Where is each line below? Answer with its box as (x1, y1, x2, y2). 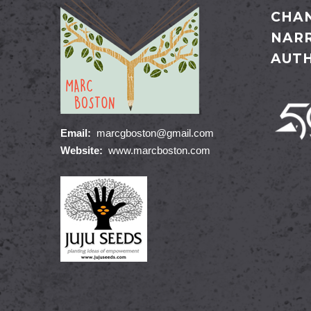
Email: (60, 127, 94, 139)
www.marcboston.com (103, 144, 210, 156)
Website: (60, 144, 103, 156)
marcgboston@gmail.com (94, 127, 214, 139)
